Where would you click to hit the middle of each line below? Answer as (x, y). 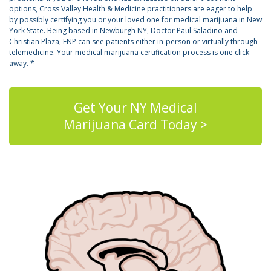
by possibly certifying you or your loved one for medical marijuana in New (135, 20)
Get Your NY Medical (135, 108)
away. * (22, 64)
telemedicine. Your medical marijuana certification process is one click (129, 53)
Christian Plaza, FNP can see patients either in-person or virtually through (133, 42)
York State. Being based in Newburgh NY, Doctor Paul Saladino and (123, 31)
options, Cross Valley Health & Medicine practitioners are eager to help (131, 9)
